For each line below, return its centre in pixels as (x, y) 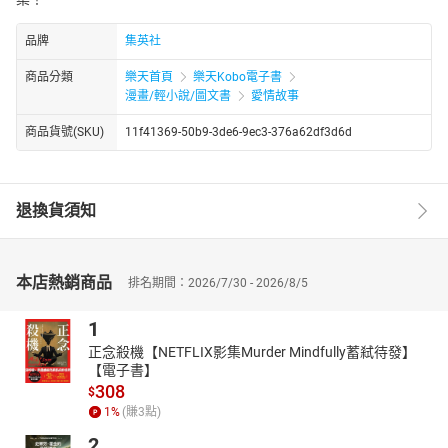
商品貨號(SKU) (64, 131)
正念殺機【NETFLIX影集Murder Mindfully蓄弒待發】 (252, 351)
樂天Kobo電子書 (237, 76)
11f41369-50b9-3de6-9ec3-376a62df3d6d (238, 131)
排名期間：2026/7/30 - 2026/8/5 (218, 282)
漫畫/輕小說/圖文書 (178, 95)
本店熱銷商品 (64, 282)
